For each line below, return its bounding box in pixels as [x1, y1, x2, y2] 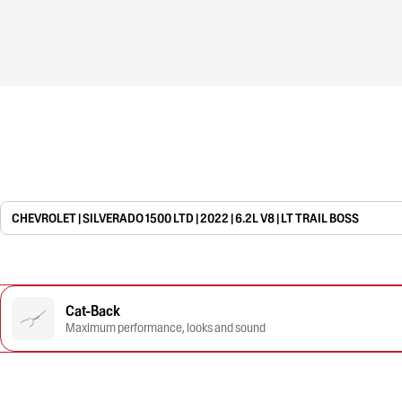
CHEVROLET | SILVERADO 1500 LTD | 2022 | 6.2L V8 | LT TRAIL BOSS [12, 210, 359, 226]
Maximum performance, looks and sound [66, 319, 266, 336]
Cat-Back [66, 301, 120, 319]
